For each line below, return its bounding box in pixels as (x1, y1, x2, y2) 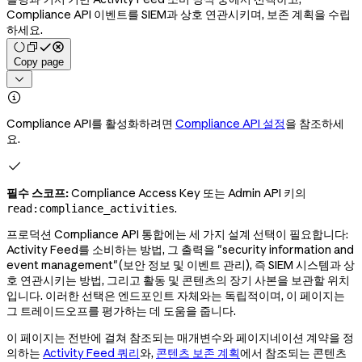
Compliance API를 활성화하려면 (6, 116, 175, 131)
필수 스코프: (6, 185, 69, 200)
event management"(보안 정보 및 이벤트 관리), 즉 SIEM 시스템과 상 (6, 257, 355, 272)
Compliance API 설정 (175, 116, 285, 131)
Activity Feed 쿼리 (43, 345, 140, 360)
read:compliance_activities (6, 201, 175, 215)
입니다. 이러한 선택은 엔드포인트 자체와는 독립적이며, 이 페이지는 (6, 288, 345, 303)
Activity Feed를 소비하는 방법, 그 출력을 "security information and (6, 242, 354, 257)
